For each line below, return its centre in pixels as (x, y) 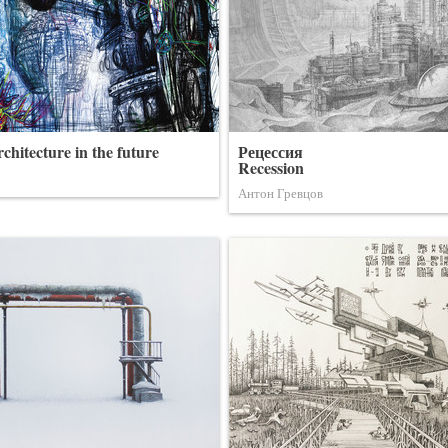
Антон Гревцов (280, 193)
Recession (271, 167)
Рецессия (270, 151)
